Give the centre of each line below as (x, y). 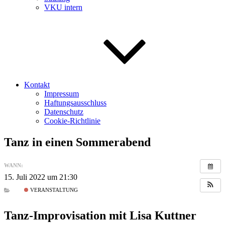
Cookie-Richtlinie (72, 121)
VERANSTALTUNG (53, 190)
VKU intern (63, 7)
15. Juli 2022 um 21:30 (41, 177)
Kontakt (37, 85)
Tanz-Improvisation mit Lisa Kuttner (100, 216)
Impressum (62, 94)
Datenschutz (64, 112)
